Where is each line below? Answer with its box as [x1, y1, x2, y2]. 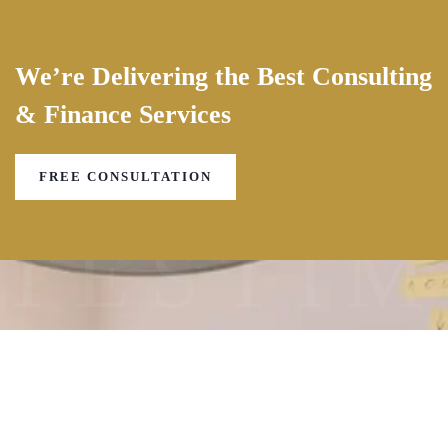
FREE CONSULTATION [39, 169, 212, 185]
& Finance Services [15, 100, 231, 130]
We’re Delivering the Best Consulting [15, 62, 432, 92]
